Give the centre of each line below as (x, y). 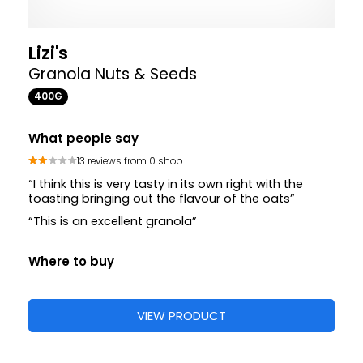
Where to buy (71, 262)
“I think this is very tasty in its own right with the (166, 184)
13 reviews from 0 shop (130, 161)
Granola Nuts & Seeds (113, 75)
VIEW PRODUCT (181, 316)
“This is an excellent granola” (113, 222)
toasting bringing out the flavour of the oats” (162, 199)
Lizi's (48, 53)
